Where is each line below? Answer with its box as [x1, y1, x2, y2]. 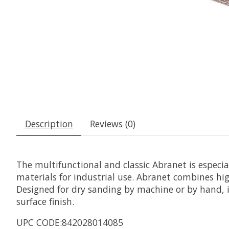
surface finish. [16, 195, 74, 208]
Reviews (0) [89, 118, 135, 130]
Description [25, 118, 73, 130]
